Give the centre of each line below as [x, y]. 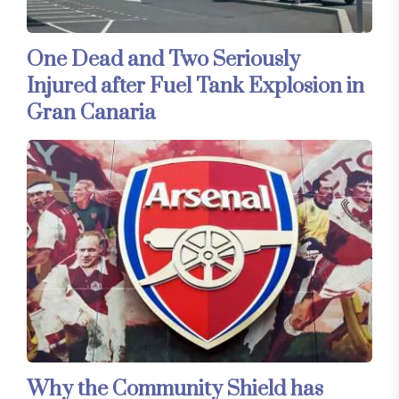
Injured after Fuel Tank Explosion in [195, 87]
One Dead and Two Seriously [163, 60]
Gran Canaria [91, 114]
